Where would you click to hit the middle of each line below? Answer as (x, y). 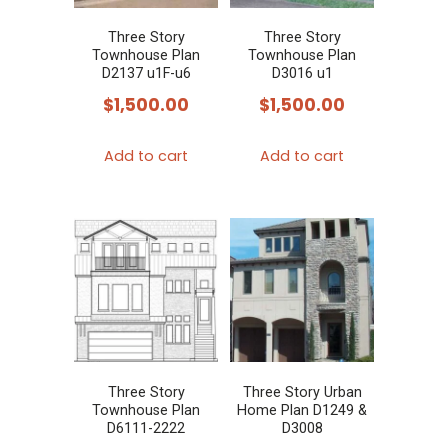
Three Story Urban (302, 392)
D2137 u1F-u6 (146, 74)
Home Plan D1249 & (302, 410)
